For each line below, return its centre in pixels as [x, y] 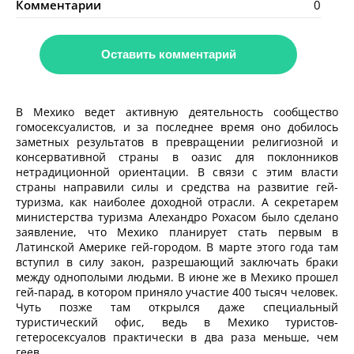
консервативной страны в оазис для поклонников [177, 157]
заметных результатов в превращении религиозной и [177, 142]
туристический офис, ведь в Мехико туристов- [177, 322]
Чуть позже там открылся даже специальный [177, 307]
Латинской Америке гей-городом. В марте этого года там [177, 247]
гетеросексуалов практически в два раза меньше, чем [177, 337]
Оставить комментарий [168, 55]
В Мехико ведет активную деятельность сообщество [177, 112]
